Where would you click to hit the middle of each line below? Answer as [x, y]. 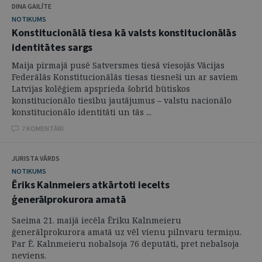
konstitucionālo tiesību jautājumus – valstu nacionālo [122, 100]
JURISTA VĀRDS [36, 158]
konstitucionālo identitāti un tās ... [82, 112]
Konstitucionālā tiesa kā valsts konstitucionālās [124, 32]
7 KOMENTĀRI [43, 128]
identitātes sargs [52, 47]
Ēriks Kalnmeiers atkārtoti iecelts [91, 184]
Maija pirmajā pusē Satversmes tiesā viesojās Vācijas [118, 65]
